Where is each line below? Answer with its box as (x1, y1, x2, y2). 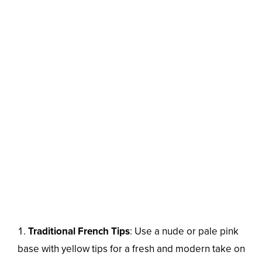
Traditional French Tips (28, 225, 130, 238)
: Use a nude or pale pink (130, 225, 239, 238)
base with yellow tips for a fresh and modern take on (18, 243, 245, 256)
